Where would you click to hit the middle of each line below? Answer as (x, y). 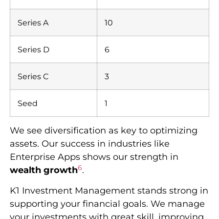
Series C (33, 77)
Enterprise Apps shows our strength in (94, 157)
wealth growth (44, 170)
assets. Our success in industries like (90, 144)
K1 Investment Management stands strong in (109, 190)
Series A (33, 23)
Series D (33, 50)
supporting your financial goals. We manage (107, 204)
